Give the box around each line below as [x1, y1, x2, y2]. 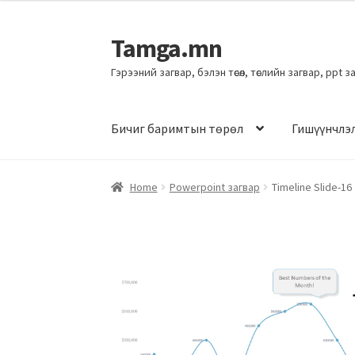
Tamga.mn [111, 32, 223, 64]
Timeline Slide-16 [271, 179, 352, 194]
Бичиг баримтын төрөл [111, 120, 244, 137]
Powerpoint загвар [169, 179, 260, 194]
